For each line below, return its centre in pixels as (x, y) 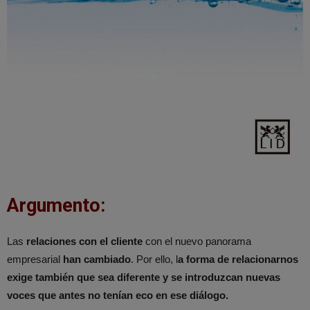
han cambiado (97, 259)
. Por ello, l (154, 259)
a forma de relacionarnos (238, 259)
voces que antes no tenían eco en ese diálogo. (118, 295)
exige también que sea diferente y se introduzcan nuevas (144, 277)
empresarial (35, 259)
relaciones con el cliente (84, 241)
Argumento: (56, 205)
